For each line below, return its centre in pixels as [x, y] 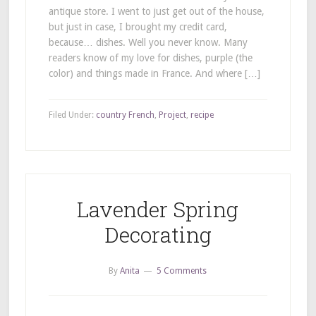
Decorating [158, 235]
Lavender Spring [158, 209]
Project [172, 115]
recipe [202, 115]
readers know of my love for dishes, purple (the [150, 58]
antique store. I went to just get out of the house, [156, 12]
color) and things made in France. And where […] [154, 74]
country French [125, 115]
